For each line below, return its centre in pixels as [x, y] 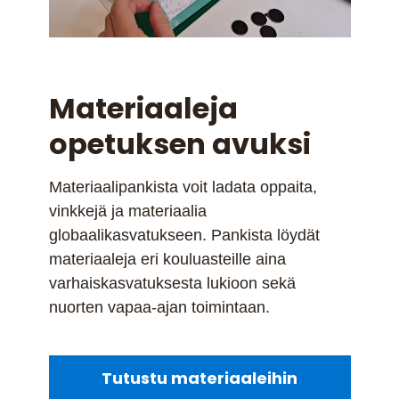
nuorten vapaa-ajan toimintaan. [159, 308]
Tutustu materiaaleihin [199, 379]
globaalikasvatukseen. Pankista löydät [184, 236]
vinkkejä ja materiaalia [127, 212]
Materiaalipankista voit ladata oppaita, [183, 187]
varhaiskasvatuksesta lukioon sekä [172, 284]
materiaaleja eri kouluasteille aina [167, 260]
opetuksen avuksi [179, 144]
